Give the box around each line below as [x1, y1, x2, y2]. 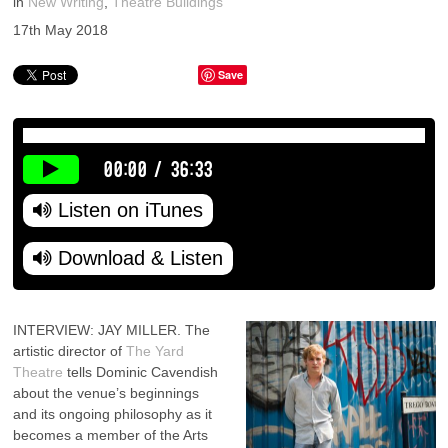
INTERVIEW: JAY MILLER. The [13, 321, 211, 338]
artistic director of [13, 342, 127, 359]
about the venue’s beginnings [13, 384, 200, 401]
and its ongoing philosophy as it [13, 405, 213, 422]
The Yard [126, 342, 185, 359]
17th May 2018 [13, 21, 109, 38]
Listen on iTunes [58, 198, 204, 221]
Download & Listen [58, 246, 224, 269]
